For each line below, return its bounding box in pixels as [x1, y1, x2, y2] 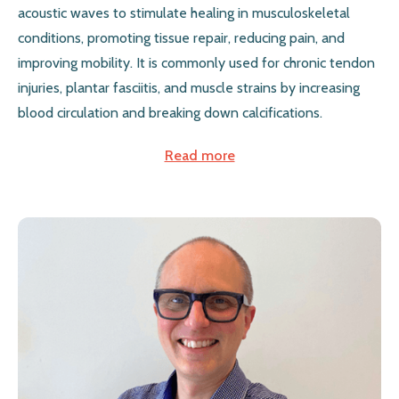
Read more [164, 147, 235, 164]
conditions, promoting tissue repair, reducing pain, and [18, 29, 345, 46]
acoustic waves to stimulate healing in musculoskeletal [18, 4, 350, 21]
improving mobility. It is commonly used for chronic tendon [18, 54, 375, 71]
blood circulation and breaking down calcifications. [18, 104, 322, 121]
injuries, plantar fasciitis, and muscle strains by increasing [18, 79, 360, 96]
